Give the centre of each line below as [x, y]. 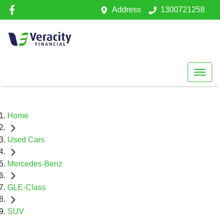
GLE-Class [27, 188]
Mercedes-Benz [35, 164]
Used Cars [26, 139]
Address [126, 10]
